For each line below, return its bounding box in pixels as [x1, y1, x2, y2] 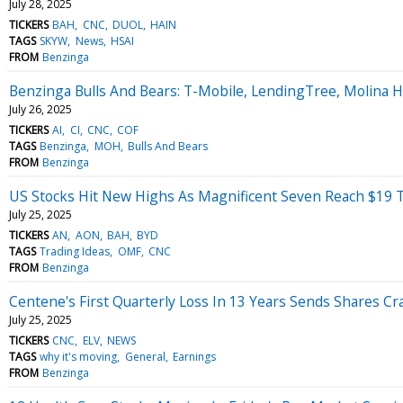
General [124, 348, 166, 364]
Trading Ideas [40, 243, 111, 259]
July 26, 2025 [9, 101, 72, 117]
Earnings [172, 348, 216, 364]
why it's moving [40, 348, 118, 364]
